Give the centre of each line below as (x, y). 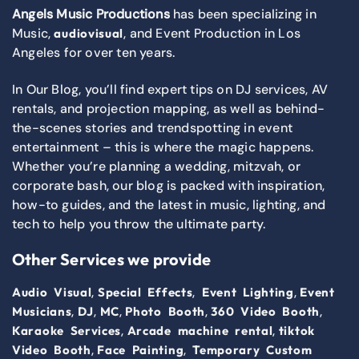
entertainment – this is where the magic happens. (163, 147)
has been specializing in (243, 14)
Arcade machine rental (200, 331)
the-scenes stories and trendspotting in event (153, 128)
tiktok (296, 331)
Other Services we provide (111, 260)
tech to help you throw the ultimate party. (139, 224)
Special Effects (145, 292)
